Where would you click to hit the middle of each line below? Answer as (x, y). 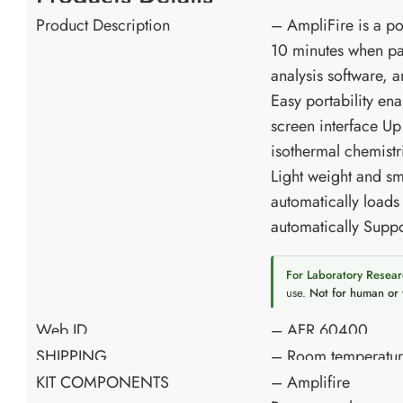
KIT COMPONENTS (103, 383)
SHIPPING (72, 357)
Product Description (103, 26)
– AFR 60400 (319, 331)
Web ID (62, 331)
